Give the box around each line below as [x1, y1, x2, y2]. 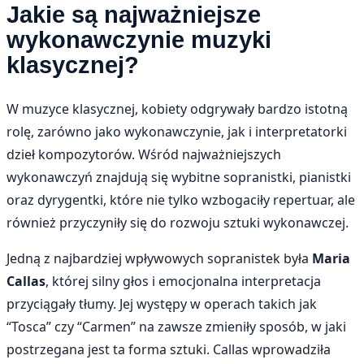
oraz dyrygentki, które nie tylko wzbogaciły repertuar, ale [6, 190, 355, 209]
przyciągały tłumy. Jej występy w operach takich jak [6, 294, 317, 313]
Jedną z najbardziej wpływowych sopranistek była [6, 249, 312, 267]
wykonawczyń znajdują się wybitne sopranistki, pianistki [6, 167, 351, 186]
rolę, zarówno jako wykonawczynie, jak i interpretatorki [6, 122, 347, 141]
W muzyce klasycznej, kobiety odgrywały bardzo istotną [6, 99, 348, 118]
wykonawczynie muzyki [6, 26, 271, 53]
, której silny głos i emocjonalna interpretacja [45, 271, 321, 290]
